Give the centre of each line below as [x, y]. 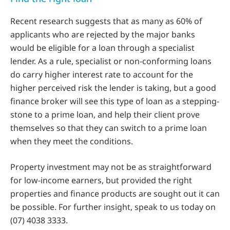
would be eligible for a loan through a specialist [102, 48]
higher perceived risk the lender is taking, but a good [113, 88]
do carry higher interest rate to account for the [102, 75]
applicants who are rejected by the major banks [103, 35]
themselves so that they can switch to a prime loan [109, 128]
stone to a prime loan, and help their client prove [105, 115]
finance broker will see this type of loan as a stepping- [115, 101]
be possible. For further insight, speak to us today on [113, 207]
